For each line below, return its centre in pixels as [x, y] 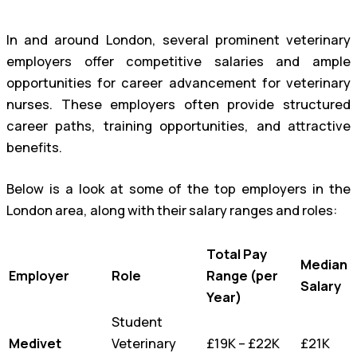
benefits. [34, 148]
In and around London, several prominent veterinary [178, 40]
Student [137, 322]
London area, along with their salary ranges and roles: [172, 210]
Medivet [35, 343]
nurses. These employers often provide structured [178, 105]
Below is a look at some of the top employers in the [178, 188]
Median [324, 264]
